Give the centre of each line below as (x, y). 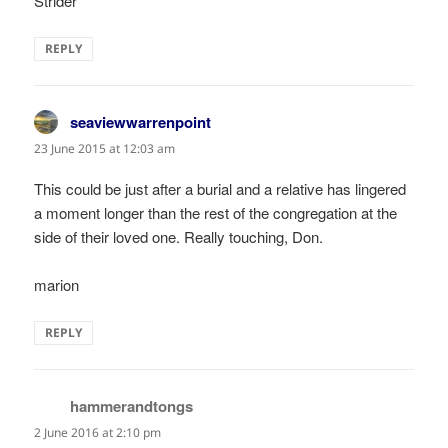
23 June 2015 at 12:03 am (105, 148)
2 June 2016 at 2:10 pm (98, 433)
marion (57, 285)
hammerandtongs (132, 406)
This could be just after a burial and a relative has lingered (220, 189)
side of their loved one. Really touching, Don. (179, 237)
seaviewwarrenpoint (141, 121)
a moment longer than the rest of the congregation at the (216, 213)
